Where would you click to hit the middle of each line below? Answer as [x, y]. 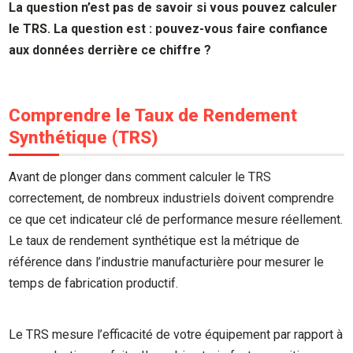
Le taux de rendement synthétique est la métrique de [154, 241]
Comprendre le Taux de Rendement [153, 115]
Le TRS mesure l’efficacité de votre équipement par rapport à [176, 334]
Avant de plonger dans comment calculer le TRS [140, 177]
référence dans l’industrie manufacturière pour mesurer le [167, 262]
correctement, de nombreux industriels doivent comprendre [172, 199]
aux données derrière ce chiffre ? [110, 50]
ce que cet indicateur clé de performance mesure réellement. [176, 220]
